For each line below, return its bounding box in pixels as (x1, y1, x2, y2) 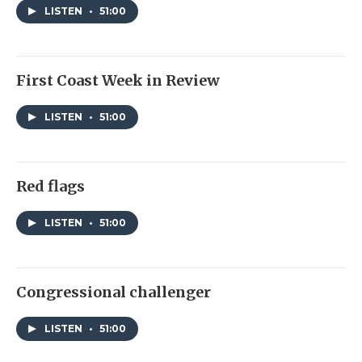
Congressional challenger (16, 283, 211, 302)
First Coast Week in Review (16, 71, 220, 90)
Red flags (16, 177, 85, 196)
